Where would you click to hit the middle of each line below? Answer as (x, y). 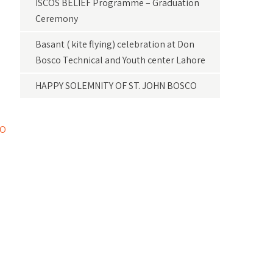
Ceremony (57, 19)
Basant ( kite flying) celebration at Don (115, 44)
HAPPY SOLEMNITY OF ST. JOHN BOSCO (116, 86)
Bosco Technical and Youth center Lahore (121, 60)
